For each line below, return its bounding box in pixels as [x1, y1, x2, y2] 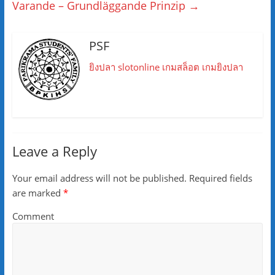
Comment [12, 210, 54, 223]
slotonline [117, 61, 160, 74]
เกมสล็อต [161, 61, 199, 74]
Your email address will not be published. [12, 172, 187, 185]
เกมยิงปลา [201, 61, 243, 74]
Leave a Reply [12, 142, 97, 161]
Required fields [186, 172, 252, 185]
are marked [12, 187, 63, 199]
